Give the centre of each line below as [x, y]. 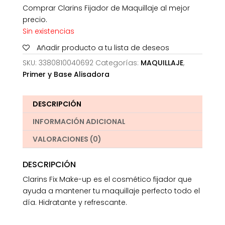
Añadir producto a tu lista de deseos [103, 48]
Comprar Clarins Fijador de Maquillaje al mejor [106, 8]
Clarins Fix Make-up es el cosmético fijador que [107, 180]
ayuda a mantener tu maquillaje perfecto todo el [111, 191]
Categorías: [118, 63]
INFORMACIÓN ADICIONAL [79, 122]
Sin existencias [48, 31]
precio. [35, 20]
